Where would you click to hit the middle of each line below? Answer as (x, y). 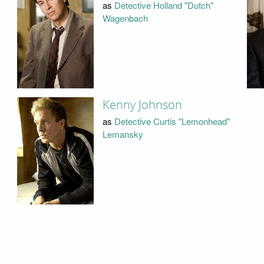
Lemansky (123, 134)
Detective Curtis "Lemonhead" (172, 121)
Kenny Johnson (142, 105)
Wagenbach (125, 18)
